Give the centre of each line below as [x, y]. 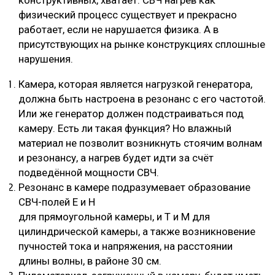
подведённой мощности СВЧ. [89, 172]
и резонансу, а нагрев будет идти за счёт [116, 157]
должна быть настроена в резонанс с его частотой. [142, 99]
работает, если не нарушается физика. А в [118, 29]
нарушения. [46, 59]
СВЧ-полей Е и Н [57, 202]
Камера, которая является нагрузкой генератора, [135, 84]
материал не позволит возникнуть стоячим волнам [140, 143]
